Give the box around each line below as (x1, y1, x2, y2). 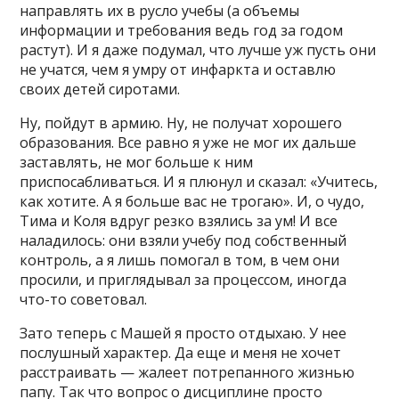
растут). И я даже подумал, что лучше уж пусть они (20, 39, 377, 60)
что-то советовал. (20, 289, 148, 309)
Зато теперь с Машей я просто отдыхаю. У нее (20, 322, 347, 343)
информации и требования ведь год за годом (20, 20, 344, 40)
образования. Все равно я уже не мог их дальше (20, 132, 357, 152)
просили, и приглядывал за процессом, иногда (20, 269, 347, 289)
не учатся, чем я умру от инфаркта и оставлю (20, 59, 337, 79)
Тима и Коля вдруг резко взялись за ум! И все (20, 210, 338, 231)
